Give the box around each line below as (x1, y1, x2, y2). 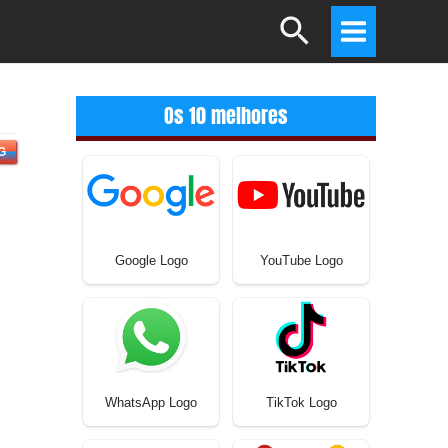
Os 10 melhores (164, 99, 288, 131)
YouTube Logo (259, 252, 343, 268)
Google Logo (114, 252, 188, 268)
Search (279, 12, 331, 30)
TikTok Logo (265, 394, 337, 410)
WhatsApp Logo (105, 394, 197, 410)
